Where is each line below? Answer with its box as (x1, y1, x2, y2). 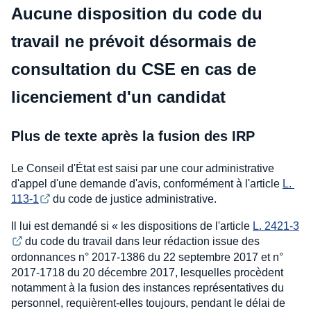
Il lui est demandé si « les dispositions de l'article (11, 219, 253, 232)
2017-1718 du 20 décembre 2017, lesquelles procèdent (11, 266, 283, 278)
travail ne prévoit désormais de (11, 32, 256, 51)
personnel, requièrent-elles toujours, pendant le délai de (11, 296, 285, 309)
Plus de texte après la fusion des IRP (11, 128, 255, 144)
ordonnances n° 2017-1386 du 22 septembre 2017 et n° (11, 251, 283, 263)
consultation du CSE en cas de (11, 60, 256, 78)
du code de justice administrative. (50, 193, 219, 205)
